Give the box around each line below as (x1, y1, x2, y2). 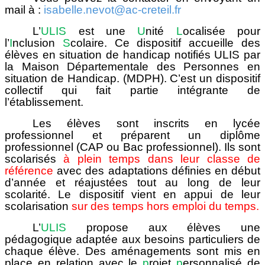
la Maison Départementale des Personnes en (5, 60, 260, 73)
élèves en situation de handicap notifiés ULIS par (5, 48, 260, 61)
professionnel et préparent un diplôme (5, 128, 260, 141)
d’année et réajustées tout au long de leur (5, 176, 260, 189)
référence (5, 164, 57, 177)
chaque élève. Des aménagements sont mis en (5, 244, 260, 257)
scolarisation (5, 199, 72, 212)
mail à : (5, 3, 44, 16)
